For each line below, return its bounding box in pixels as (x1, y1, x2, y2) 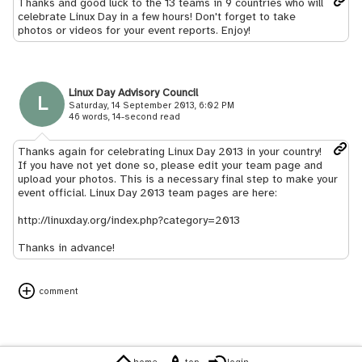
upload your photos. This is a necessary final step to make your (18, 172, 338, 186)
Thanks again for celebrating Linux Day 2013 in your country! (18, 145, 322, 158)
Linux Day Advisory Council (69, 86, 198, 99)
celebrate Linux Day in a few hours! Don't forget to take (18, 10, 296, 23)
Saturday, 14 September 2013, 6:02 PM (69, 99, 234, 111)
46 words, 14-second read (69, 111, 180, 122)
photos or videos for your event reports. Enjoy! (18, 23, 250, 37)
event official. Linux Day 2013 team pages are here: (18, 186, 277, 200)
